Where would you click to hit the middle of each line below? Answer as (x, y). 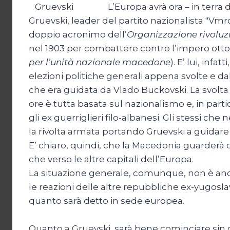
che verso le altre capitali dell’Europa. (111, 159)
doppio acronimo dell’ (78, 34)
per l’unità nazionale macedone (100, 62)
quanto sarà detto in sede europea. (107, 200)
